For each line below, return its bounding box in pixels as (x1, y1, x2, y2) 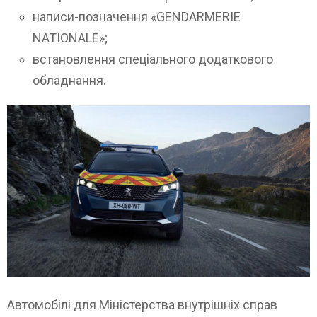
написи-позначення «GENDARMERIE (33, 8, 241, 24)
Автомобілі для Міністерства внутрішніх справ (7, 297, 277, 313)
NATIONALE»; (33, 30, 108, 45)
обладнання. (33, 72, 106, 88)
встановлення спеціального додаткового (33, 51, 273, 67)
